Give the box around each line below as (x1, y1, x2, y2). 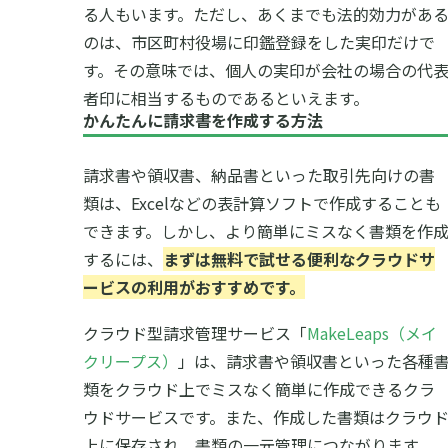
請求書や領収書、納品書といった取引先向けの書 (83, 163, 435, 187)
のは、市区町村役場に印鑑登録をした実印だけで (83, 30, 435, 54)
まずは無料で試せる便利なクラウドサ (163, 247, 435, 271)
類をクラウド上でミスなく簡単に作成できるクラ (83, 377, 435, 401)
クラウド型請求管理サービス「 (83, 321, 307, 345)
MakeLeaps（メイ (307, 321, 437, 345)
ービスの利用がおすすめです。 (83, 275, 305, 299)
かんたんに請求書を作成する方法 (83, 108, 323, 132)
